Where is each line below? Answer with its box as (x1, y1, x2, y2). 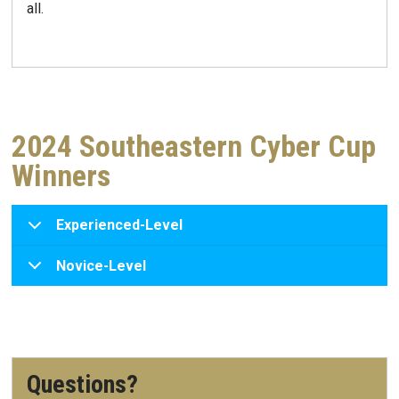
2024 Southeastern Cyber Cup (12, 128, 376, 164)
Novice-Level (56, 256, 146, 274)
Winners (12, 158, 110, 193)
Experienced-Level (56, 216, 183, 233)
